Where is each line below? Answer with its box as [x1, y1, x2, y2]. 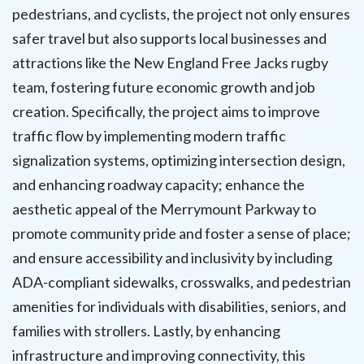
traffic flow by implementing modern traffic [12, 126, 286, 145]
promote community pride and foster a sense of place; [12, 223, 351, 242]
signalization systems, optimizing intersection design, [12, 150, 345, 169]
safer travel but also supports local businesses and [12, 28, 327, 47]
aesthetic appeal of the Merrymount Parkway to [12, 199, 316, 218]
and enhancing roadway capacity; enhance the [12, 175, 305, 193]
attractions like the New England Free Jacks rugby [12, 53, 328, 71]
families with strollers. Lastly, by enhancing [12, 321, 280, 340]
